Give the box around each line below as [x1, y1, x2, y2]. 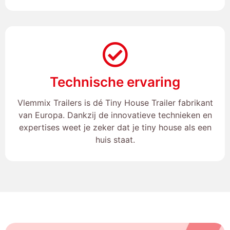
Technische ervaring [50, 73, 180, 90]
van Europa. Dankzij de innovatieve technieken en [18, 109, 212, 120]
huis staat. [95, 134, 135, 145]
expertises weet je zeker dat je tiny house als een [18, 122, 212, 132]
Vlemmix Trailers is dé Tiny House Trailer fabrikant [17, 97, 213, 108]
